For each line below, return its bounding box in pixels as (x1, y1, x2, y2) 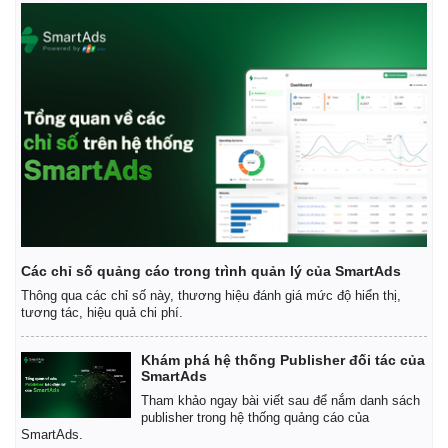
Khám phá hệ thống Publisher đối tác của (141, 351, 425, 368)
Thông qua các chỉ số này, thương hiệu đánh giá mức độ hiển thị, (21, 287, 401, 303)
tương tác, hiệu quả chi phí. (21, 304, 183, 320)
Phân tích (242, 222, 302, 239)
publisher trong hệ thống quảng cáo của (141, 409, 369, 425)
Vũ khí (242, 180, 282, 197)
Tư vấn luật (21, 222, 93, 239)
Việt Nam (242, 201, 300, 218)
